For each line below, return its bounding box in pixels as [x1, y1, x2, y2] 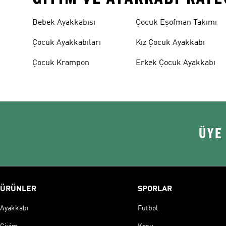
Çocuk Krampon [32, 59, 89, 67]
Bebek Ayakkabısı [32, 19, 95, 27]
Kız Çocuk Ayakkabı [136, 39, 205, 47]
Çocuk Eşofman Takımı [136, 19, 217, 27]
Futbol [137, 205, 158, 212]
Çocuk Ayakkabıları [32, 39, 101, 47]
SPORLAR [137, 185, 172, 193]
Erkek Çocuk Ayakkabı [136, 59, 216, 67]
